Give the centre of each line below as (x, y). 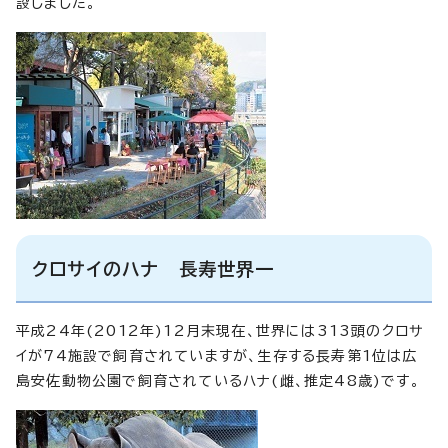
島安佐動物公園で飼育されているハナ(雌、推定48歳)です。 (218, 380)
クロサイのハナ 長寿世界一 (153, 268)
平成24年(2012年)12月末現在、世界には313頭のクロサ (220, 330)
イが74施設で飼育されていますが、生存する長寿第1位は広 (217, 355)
